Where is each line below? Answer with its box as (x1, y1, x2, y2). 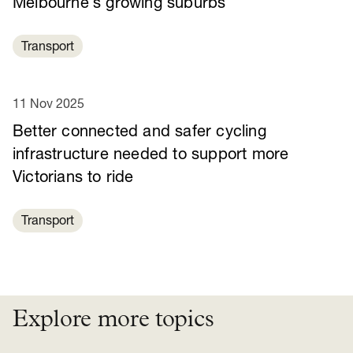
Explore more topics (13, 310, 214, 333)
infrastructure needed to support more (13, 147, 289, 164)
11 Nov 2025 (13, 98, 84, 112)
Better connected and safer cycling (13, 124, 266, 141)
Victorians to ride (13, 170, 134, 187)
